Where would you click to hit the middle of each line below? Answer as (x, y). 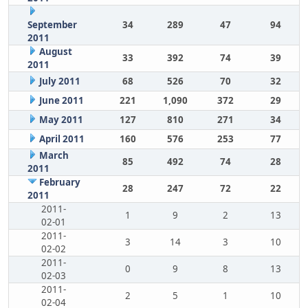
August (55, 52)
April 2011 (62, 139)
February (59, 182)
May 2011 (61, 120)
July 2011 (59, 81)
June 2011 (61, 100)
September (52, 25)
